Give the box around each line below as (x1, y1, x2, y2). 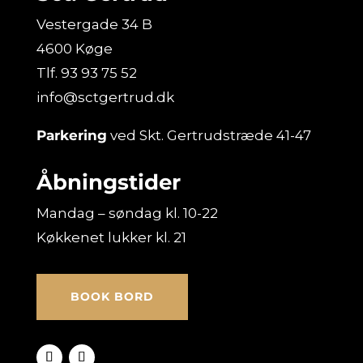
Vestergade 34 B (36, 15, 152, 32)
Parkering (36, 126, 107, 143)
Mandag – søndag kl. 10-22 (36, 204, 218, 221)
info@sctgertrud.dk (36, 88, 174, 105)
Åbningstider (36, 169, 181, 195)
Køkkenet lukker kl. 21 (36, 228, 186, 246)
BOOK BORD (70, 288, 154, 304)
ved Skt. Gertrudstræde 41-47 (106, 126, 311, 143)
